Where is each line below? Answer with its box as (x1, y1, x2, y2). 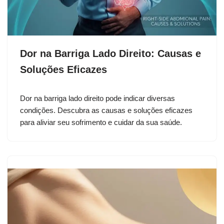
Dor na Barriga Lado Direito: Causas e (20, 48, 201, 59)
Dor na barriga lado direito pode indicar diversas (20, 94, 175, 103)
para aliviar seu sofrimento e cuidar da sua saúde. (20, 118, 182, 127)
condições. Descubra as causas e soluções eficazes (20, 106, 192, 115)
